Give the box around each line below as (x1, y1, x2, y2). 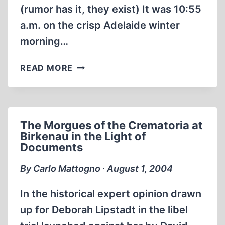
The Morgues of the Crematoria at (20, 119, 203, 132)
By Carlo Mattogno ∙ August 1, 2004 (20, 163, 173, 174)
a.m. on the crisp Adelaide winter (20, 19, 180, 31)
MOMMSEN (72, 85, 121, 95)
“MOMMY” (72, 72, 118, 82)
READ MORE (20, 63, 73, 73)
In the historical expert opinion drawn (20, 188, 201, 200)
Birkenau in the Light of (20, 130, 146, 143)
